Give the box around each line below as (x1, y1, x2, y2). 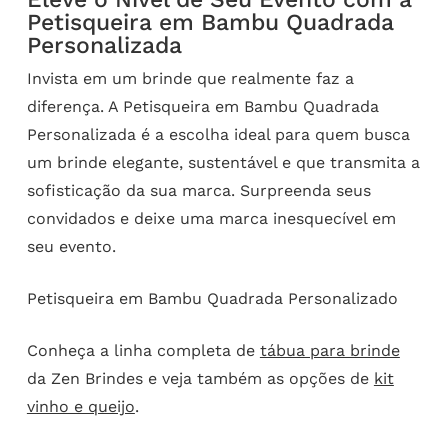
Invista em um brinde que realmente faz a (26, 69, 354, 89)
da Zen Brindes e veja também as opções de (26, 369, 374, 389)
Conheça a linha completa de (26, 341, 260, 361)
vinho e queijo (26, 397, 135, 417)
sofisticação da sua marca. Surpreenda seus (26, 181, 371, 201)
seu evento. (26, 237, 116, 257)
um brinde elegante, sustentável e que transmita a (26, 153, 420, 173)
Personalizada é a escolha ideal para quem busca (26, 125, 410, 145)
